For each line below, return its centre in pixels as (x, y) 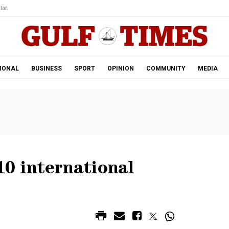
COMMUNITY (166, 68)
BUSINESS (46, 68)
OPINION (120, 68)
